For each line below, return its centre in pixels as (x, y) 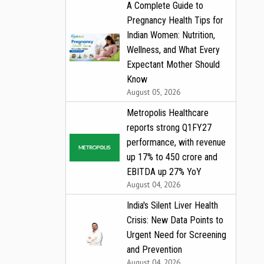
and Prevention (154, 249)
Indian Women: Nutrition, (171, 35)
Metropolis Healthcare (168, 113)
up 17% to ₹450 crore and (172, 157)
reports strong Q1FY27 (169, 127)
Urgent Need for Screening (176, 235)
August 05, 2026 (154, 92)
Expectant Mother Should (173, 64)
